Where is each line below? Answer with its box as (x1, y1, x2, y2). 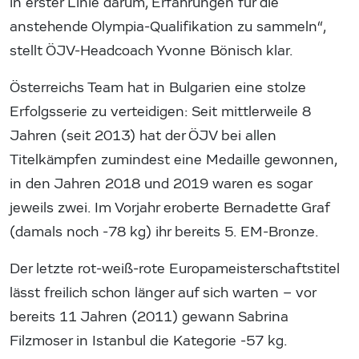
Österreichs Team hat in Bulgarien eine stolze (10, 79, 306, 96)
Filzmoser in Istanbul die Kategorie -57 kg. (10, 332, 287, 349)
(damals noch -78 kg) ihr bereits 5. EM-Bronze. (10, 223, 319, 240)
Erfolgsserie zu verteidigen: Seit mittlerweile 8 (10, 103, 311, 120)
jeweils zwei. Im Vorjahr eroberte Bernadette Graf (10, 199, 329, 216)
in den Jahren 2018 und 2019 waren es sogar (10, 175, 312, 192)
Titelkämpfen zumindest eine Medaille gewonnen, (10, 151, 337, 168)
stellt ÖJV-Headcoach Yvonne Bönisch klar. (10, 42, 293, 59)
